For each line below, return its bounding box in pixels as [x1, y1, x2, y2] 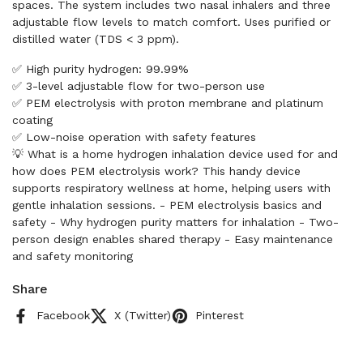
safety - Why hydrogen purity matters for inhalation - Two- [12, 216, 339, 228]
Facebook [36, 309, 90, 322]
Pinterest [195, 309, 244, 322]
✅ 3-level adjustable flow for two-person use [12, 79, 265, 92]
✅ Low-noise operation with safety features [12, 130, 256, 143]
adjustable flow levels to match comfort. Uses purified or [12, 15, 331, 28]
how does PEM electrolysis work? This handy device [12, 164, 301, 177]
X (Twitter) [114, 309, 171, 322]
